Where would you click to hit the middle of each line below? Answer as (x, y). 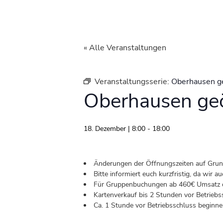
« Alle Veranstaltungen (125, 48)
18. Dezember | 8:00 (114, 129)
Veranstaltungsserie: (133, 82)
